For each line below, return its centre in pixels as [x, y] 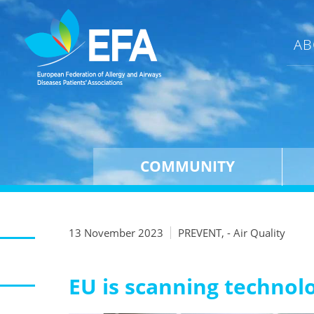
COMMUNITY [187, 166]
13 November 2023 [116, 232]
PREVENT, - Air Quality [232, 232]
